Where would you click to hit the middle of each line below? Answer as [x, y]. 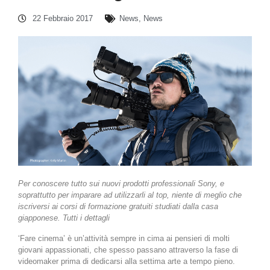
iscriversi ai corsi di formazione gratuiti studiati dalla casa [118, 207]
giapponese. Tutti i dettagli [64, 218]
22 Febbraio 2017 [63, 18]
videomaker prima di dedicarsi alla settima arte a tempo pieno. [127, 261]
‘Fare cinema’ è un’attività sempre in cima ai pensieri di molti [124, 238]
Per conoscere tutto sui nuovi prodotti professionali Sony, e [121, 184]
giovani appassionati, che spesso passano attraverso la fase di [128, 250]
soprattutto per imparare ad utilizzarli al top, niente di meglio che [130, 195]
